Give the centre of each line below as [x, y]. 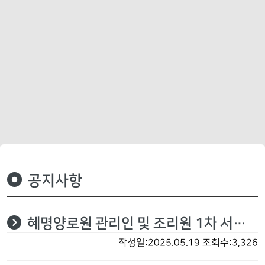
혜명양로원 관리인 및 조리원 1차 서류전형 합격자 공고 [130, 223]
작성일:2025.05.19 [159, 243]
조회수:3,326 [230, 243]
